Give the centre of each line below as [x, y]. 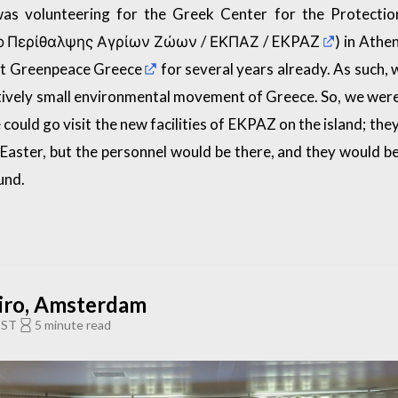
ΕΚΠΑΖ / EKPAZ [265, 41]
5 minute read [72, 324]
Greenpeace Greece [76, 68]
